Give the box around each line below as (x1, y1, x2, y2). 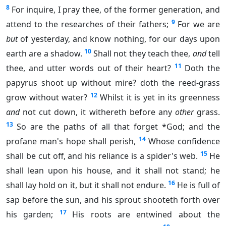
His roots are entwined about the (72, 209, 220, 220)
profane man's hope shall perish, (6, 136, 136, 147)
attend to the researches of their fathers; (6, 19, 168, 30)
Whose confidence (148, 136, 220, 147)
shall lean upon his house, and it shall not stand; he (6, 165, 220, 177)
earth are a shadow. (6, 48, 83, 60)
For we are (178, 19, 220, 30)
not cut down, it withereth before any (20, 106, 175, 118)
